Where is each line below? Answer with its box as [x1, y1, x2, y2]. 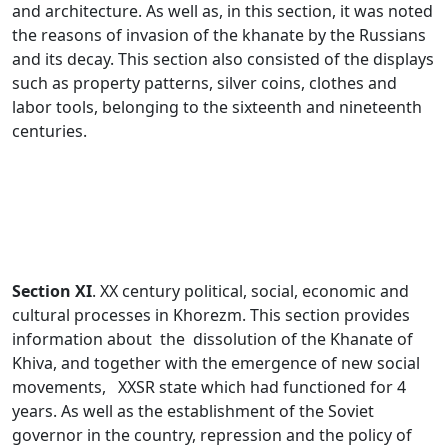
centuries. [12, 120, 87, 143]
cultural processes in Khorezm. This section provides [12, 304, 410, 327]
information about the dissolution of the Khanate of [12, 328, 413, 351]
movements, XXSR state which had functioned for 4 [12, 376, 406, 399]
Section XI [12, 280, 92, 303]
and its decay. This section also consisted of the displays [12, 48, 434, 71]
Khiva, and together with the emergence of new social [12, 352, 420, 375]
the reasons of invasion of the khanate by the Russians [12, 24, 426, 47]
